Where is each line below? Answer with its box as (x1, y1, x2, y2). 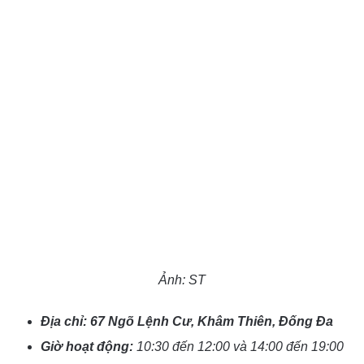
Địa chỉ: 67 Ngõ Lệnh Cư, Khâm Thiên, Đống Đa (41, 314, 333, 329)
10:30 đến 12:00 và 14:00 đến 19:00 (136, 340, 344, 354)
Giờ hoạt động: (41, 340, 136, 354)
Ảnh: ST (158, 273, 206, 288)
